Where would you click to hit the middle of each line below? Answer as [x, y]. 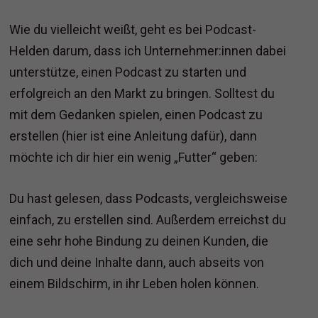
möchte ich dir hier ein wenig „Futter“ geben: [134, 158]
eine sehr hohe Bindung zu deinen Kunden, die [139, 241]
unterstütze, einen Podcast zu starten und [128, 72]
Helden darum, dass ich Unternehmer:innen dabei [148, 51]
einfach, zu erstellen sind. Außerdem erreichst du [148, 220]
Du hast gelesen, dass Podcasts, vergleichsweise [149, 199]
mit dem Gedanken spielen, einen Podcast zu [136, 115]
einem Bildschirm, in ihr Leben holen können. [135, 284]
